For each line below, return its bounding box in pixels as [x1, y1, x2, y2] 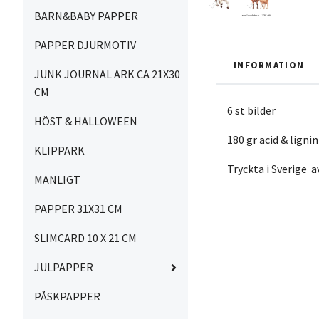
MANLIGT [34, 172, 80, 187]
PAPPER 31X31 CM [34, 202, 122, 216]
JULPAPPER [34, 260, 93, 274]
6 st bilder [227, 103, 278, 118]
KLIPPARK [34, 143, 85, 157]
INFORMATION [234, 59, 305, 71]
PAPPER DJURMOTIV [34, 38, 136, 52]
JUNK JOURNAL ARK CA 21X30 [34, 67, 180, 81]
